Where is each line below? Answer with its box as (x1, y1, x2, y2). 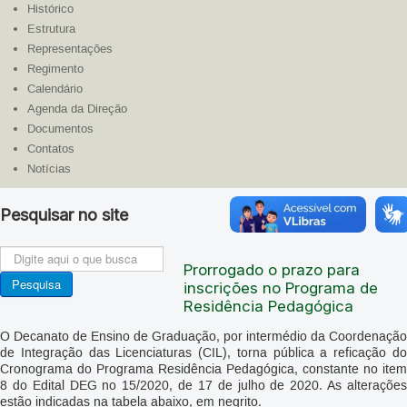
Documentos (27, 121, 94, 136)
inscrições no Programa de (183, 278, 378, 297)
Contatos (27, 141, 74, 156)
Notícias (27, 161, 71, 176)
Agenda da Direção (27, 101, 127, 116)
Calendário (27, 81, 83, 96)
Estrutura (27, 21, 75, 36)
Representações (27, 41, 113, 56)
